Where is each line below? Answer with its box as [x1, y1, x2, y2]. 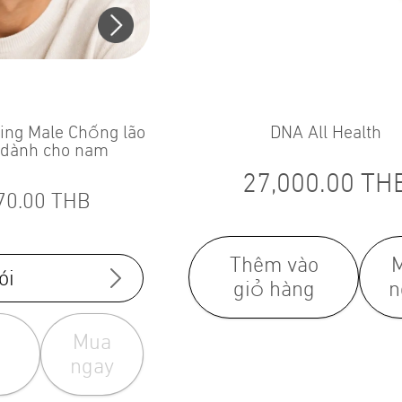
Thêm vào [229, 252, 319, 278]
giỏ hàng [232, 276, 315, 302]
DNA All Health [269, 122, 381, 144]
